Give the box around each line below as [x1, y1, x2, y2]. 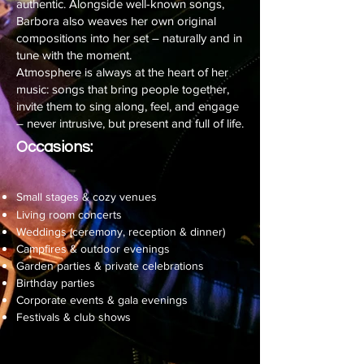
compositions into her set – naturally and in [16, 31, 242, 45]
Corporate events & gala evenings [16, 293, 188, 306]
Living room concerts [16, 208, 122, 221]
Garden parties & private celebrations [16, 259, 204, 272]
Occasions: [16, 139, 93, 155]
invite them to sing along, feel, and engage [16, 99, 239, 113]
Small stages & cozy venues [16, 190, 157, 203]
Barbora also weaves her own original [16, 14, 216, 28]
